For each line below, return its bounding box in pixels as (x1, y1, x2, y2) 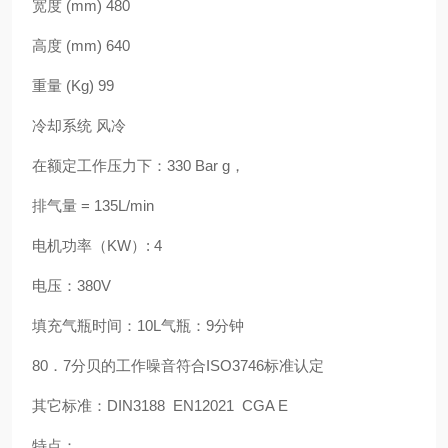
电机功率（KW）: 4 (32, 237, 162, 254)
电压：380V (32, 277, 111, 294)
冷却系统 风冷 (32, 117, 126, 134)
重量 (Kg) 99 (32, 77, 114, 94)
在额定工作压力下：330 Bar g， (32, 157, 245, 174)
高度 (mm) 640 (32, 37, 130, 54)
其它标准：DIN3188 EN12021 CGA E (32, 397, 288, 414)
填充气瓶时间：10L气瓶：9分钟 (32, 317, 244, 334)
